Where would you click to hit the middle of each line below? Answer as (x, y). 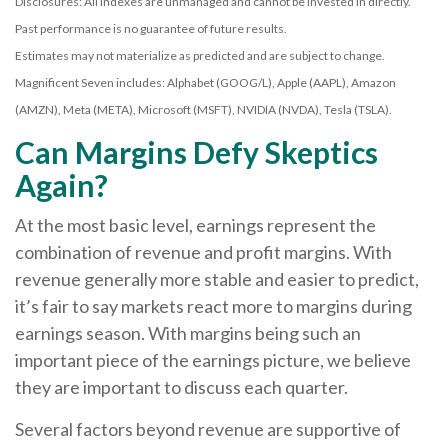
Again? (61, 185)
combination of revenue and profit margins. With (203, 252)
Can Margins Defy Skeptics (196, 152)
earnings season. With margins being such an (188, 333)
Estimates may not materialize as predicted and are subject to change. (200, 56)
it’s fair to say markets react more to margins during (213, 306)
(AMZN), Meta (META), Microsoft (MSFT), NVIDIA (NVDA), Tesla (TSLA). (203, 110)
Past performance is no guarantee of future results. (151, 29)
